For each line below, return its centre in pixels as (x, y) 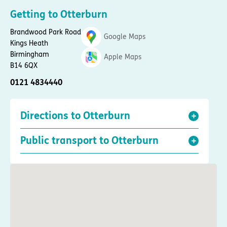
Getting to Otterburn (59, 14)
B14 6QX (24, 65)
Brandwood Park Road (46, 32)
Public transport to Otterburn (89, 140)
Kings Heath (29, 43)
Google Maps (125, 36)
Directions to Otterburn (75, 116)
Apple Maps (123, 57)
